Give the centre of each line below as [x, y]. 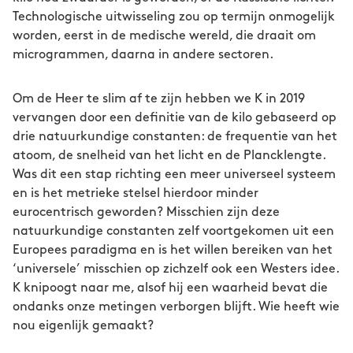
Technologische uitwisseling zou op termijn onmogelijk [174, 17]
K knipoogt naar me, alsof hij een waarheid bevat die [170, 288]
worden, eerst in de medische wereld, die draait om [164, 36]
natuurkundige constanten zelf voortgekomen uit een [173, 231]
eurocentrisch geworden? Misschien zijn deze [146, 212]
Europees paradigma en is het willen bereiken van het [173, 250]
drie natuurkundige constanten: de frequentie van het [175, 137]
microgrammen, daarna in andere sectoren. [143, 55]
